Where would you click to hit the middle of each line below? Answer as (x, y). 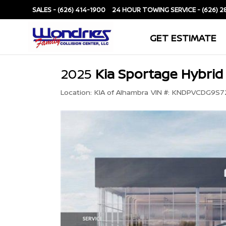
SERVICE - (186, 10)
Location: (76, 92)
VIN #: (160, 92)
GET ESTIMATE (183, 38)
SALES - (45, 10)
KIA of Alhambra (121, 92)
